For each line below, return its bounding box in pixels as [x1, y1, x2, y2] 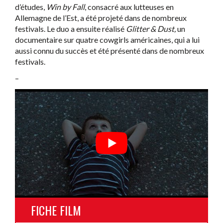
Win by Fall [46, 1, 85, 11]
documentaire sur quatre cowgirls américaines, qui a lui [15, 34, 200, 44]
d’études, [15, 1, 46, 11]
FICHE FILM [31, 201, 81, 220]
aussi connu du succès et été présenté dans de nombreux [15, 45, 204, 55]
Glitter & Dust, [126, 23, 176, 33]
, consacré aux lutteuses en [85, 1, 174, 11]
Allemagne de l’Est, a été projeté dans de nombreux [15, 12, 187, 22]
